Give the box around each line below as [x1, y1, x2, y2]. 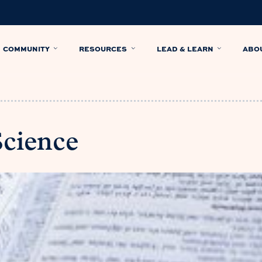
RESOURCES [79, 43, 127, 54]
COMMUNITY [2, 43, 50, 54]
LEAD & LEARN [156, 43, 213, 54]
